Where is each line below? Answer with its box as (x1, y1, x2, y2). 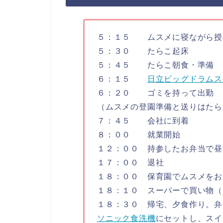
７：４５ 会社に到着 (97, 116, 189, 125)
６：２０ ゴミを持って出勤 (97, 89, 215, 98)
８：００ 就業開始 (97, 130, 181, 139)
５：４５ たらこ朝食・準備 (97, 61, 215, 70)
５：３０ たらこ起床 (97, 47, 189, 56)
